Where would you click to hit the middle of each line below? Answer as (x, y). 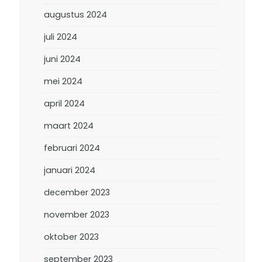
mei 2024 (63, 81)
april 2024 (65, 104)
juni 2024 (63, 59)
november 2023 (77, 215)
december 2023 (77, 192)
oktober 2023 (72, 237)
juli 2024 (61, 37)
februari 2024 (72, 148)
